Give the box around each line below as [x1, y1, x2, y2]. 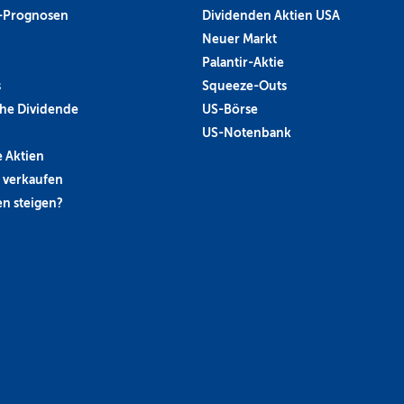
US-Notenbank [202, 124, 291, 140]
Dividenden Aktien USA [202, 7, 340, 23]
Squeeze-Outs [202, 78, 287, 93]
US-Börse [202, 101, 258, 116]
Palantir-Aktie [202, 54, 284, 69]
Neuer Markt [202, 31, 277, 46]
